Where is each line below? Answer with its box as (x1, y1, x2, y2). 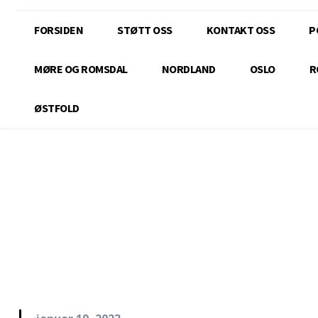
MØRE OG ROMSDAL (34, 62, 128, 77)
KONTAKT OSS (206, 23, 275, 38)
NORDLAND (161, 62, 216, 77)
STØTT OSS (117, 23, 172, 38)
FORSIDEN (34, 23, 83, 38)
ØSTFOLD (34, 101, 79, 116)
